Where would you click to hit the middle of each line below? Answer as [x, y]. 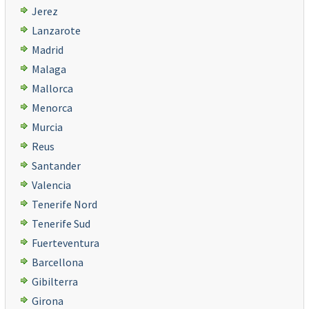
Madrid [48, 50]
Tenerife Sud [61, 223]
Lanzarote [56, 30]
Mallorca [52, 88]
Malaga [49, 69]
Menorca [52, 108]
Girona [48, 301]
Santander [56, 166]
